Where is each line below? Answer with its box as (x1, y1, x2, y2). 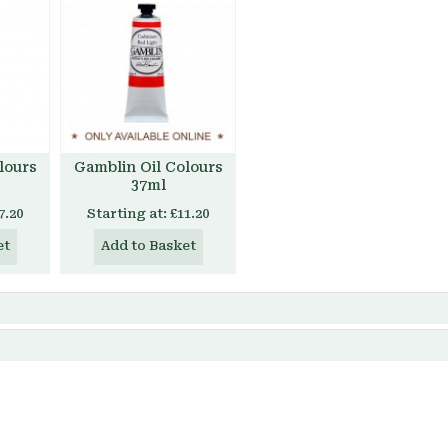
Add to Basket (100, 238, 196, 253)
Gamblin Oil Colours (73, 159, 223, 175)
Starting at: (87, 206, 167, 221)
